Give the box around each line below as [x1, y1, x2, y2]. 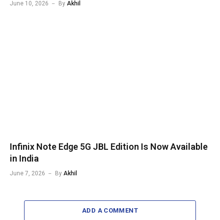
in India [10, 153, 39, 164]
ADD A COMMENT [82, 207, 138, 215]
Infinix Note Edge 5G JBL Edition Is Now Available [10, 141, 208, 152]
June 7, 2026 [10, 170, 45, 177]
